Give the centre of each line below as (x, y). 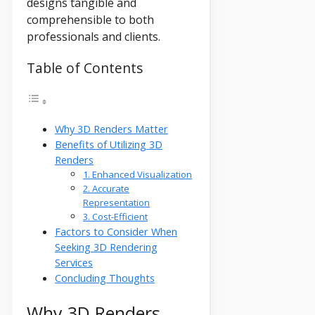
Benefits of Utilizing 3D (109, 145)
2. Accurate (106, 189)
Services (74, 263)
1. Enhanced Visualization (137, 175)
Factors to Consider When (116, 232)
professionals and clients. (94, 36)
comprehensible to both (90, 19)
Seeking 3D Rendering (106, 247)
